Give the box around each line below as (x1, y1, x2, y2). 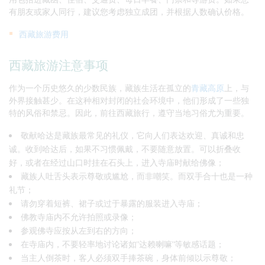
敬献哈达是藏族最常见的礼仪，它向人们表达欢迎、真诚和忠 (21, 130, 244, 141)
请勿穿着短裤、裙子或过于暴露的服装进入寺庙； (21, 198, 203, 209)
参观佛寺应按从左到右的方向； (21, 225, 137, 236)
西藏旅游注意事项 (9, 57, 108, 73)
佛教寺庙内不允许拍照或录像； (21, 212, 137, 222)
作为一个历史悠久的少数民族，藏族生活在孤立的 (9, 83, 191, 93)
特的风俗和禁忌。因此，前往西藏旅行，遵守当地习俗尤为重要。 (9, 108, 249, 118)
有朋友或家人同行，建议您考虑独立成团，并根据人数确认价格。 (9, 7, 249, 17)
